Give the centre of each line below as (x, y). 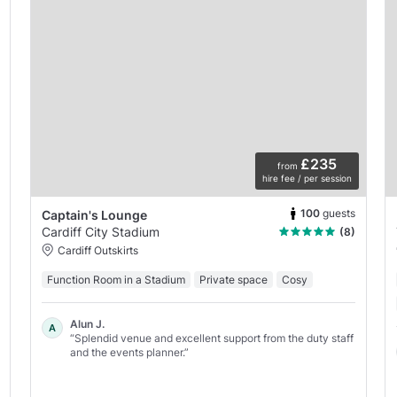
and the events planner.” (129, 352)
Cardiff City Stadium (100, 231)
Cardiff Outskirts (97, 250)
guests (339, 214)
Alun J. (87, 323)
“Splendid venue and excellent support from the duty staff (211, 338)
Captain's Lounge (94, 214)
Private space (233, 279)
